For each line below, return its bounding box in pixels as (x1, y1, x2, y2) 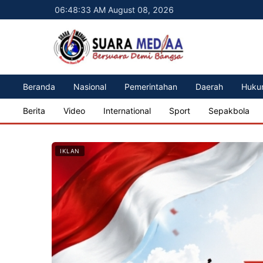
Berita (22, 105, 45, 116)
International (103, 105, 151, 116)
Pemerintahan (124, 81, 177, 92)
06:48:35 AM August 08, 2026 (55, 5, 174, 15)
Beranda (22, 81, 55, 92)
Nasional (73, 81, 106, 92)
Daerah (195, 81, 223, 92)
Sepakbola (208, 105, 249, 116)
